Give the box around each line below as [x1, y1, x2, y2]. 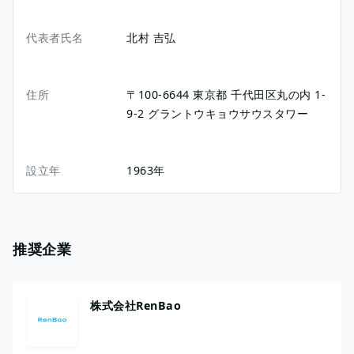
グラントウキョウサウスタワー [148, 105, 309, 121]
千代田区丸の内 [231, 86, 311, 102]
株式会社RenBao [90, 297, 181, 313]
